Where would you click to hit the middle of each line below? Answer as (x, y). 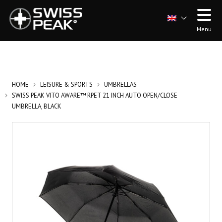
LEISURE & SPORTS (66, 84)
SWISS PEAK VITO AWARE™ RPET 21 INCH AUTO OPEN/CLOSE (95, 95)
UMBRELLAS (120, 84)
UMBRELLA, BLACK (37, 106)
